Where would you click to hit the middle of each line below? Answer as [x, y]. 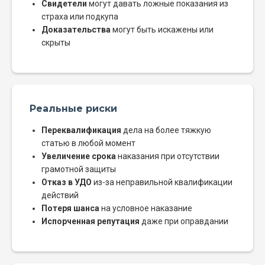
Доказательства [76, 30]
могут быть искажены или [162, 30]
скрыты [56, 43]
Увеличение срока [79, 156]
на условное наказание [146, 209]
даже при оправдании [184, 222]
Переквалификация [81, 130]
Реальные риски [73, 109]
